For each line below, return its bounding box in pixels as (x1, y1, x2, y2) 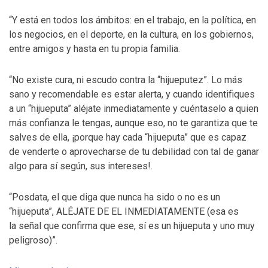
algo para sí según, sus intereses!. (9, 160, 153, 172)
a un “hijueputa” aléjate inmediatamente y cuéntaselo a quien (9, 103, 258, 114)
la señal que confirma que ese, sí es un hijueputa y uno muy (9, 220, 255, 232)
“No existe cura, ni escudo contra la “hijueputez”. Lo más (9, 74, 242, 86)
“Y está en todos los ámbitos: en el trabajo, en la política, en (9, 14, 256, 26)
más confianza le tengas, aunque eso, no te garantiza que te (9, 117, 258, 129)
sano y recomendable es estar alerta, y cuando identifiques (9, 89, 255, 100)
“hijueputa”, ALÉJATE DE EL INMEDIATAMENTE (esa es (9, 206, 239, 217)
